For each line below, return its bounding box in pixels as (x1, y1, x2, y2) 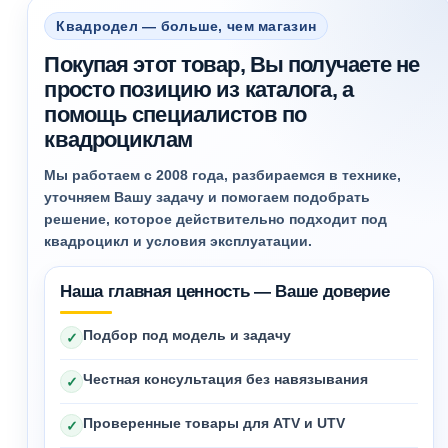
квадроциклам (44, 127, 192, 152)
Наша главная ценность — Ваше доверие (60, 282, 390, 301)
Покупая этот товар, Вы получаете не (44, 52, 420, 77)
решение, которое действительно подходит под (44, 211, 388, 227)
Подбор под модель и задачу (83, 327, 292, 343)
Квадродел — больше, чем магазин (56, 18, 317, 34)
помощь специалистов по (44, 102, 307, 127)
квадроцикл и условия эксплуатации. (44, 233, 313, 249)
